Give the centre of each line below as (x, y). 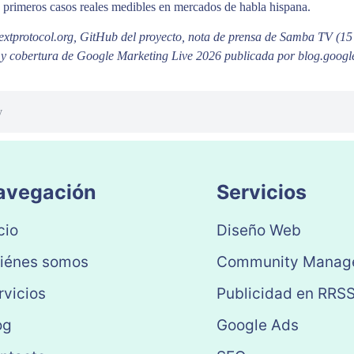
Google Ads (257, 325)
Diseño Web (258, 230)
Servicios (261, 192)
